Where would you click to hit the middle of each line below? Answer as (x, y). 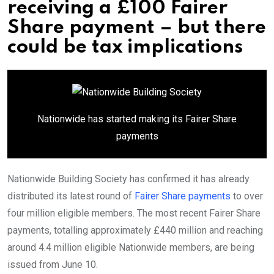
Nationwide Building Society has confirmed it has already (128, 179)
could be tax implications (125, 48)
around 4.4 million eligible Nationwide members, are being (131, 248)
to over (247, 196)
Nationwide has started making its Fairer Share (137, 119)
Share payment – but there (137, 28)
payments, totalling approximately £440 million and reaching (135, 231)
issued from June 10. (53, 265)
